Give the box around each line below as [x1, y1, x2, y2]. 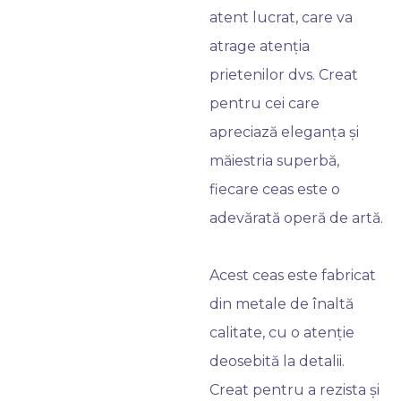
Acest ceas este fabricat [209, 267, 376, 284]
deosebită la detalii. [209, 353, 345, 370]
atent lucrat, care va [209, 9, 353, 26]
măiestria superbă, [209, 152, 339, 169]
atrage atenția [209, 38, 310, 55]
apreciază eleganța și [209, 124, 359, 141]
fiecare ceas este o [209, 181, 340, 198]
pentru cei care [209, 95, 320, 112]
